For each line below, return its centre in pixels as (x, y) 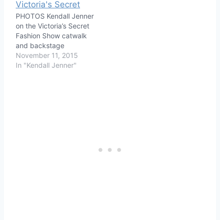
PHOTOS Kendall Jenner (55, 16)
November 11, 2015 (47, 55)
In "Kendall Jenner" (46, 65)
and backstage (40, 45)
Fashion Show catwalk (51, 35)
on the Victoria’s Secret (53, 26)
